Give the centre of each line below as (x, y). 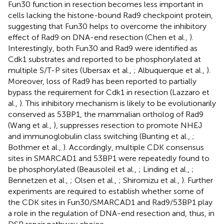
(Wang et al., (31, 125)
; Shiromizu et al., (150, 180)
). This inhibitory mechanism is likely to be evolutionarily (118, 103)
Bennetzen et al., (39, 180)
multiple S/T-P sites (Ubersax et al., (71, 70)
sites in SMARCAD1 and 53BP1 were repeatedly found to (109, 158)
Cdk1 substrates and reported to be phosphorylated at (104, 59)
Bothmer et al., (35, 147)
